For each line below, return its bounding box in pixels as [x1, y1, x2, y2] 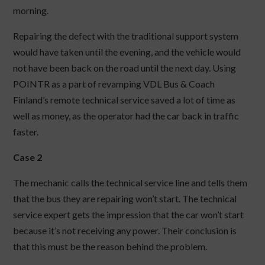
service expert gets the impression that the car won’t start [13, 209, 244, 221]
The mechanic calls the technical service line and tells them [13, 177, 248, 189]
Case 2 [13, 151, 43, 163]
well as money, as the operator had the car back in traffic [13, 110, 240, 122]
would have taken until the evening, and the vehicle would [13, 46, 241, 58]
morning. [13, 5, 49, 17]
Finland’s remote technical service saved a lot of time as [13, 94, 236, 106]
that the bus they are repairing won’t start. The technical [13, 193, 237, 205]
